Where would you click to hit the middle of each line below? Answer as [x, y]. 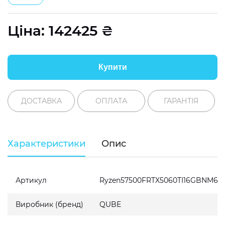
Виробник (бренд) [49, 204]
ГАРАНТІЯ [181, 101]
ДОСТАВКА [41, 101]
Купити [113, 67]
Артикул [31, 180]
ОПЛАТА [111, 101]
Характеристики [46, 144]
